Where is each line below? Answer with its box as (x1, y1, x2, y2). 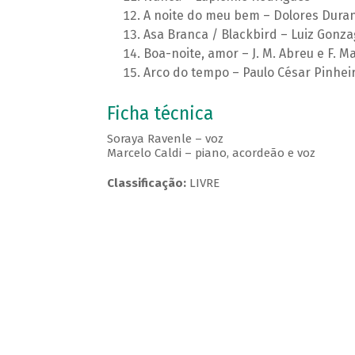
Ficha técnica (106, 103, 213, 125)
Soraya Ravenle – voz (106, 132, 223, 147)
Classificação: (106, 176, 189, 191)
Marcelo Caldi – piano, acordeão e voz (106, 146, 315, 161)
